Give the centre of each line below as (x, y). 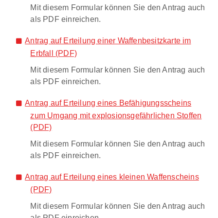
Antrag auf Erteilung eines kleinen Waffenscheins (112, 176)
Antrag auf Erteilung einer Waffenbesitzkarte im (108, 40)
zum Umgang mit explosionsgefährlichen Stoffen (116, 115)
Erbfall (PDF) (54, 53)
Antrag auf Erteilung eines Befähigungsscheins (108, 102)
